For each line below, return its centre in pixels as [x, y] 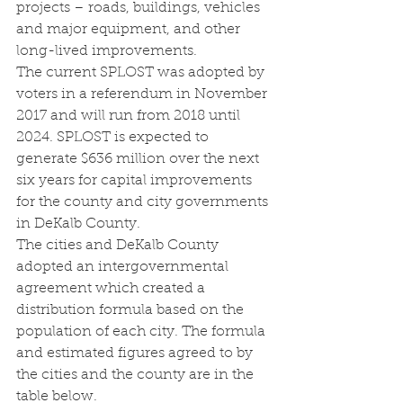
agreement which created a [112, 289]
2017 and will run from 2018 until [130, 116]
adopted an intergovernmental [124, 268]
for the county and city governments [144, 203]
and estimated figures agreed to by [136, 354]
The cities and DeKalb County [119, 246]
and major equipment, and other [130, 30]
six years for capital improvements [136, 181]
